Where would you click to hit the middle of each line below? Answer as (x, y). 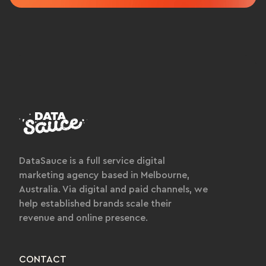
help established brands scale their (95, 203)
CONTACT (43, 259)
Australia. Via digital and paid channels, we (113, 189)
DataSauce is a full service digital (92, 161)
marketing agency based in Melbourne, (104, 175)
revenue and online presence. (83, 218)
